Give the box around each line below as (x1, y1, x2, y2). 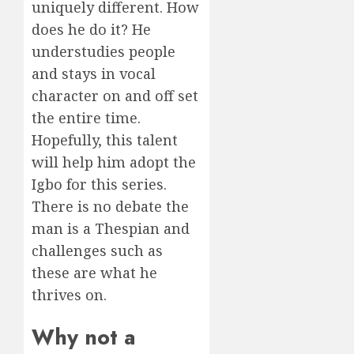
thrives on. (32, 284, 107, 304)
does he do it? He (32, 19, 151, 39)
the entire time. (32, 107, 141, 127)
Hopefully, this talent (32, 130, 178, 149)
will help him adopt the (32, 152, 196, 171)
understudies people (32, 41, 175, 61)
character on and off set (32, 85, 198, 105)
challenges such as (32, 240, 163, 260)
